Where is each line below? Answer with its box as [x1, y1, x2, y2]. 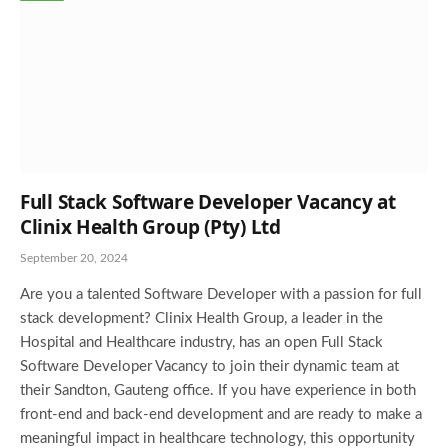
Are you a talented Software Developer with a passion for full [20, 287, 422, 303]
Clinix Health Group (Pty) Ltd [20, 214, 281, 241]
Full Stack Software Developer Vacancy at [20, 189, 396, 216]
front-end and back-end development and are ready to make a [20, 407, 422, 423]
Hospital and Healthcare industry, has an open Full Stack [20, 335, 383, 351]
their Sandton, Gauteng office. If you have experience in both [20, 383, 416, 399]
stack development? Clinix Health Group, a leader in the [20, 311, 383, 327]
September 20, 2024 [20, 252, 128, 265]
